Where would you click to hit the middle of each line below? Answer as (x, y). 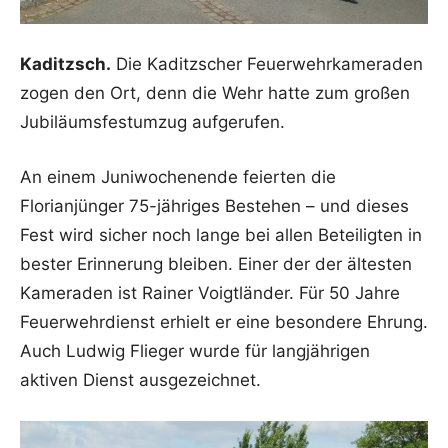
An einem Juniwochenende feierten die (178, 176)
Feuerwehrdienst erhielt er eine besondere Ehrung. (224, 321)
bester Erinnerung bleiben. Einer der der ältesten (216, 263)
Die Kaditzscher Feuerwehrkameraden (267, 63)
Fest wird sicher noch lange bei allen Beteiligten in (221, 234)
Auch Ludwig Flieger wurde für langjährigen (195, 350)
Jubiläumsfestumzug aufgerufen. (152, 121)
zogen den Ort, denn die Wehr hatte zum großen (215, 92)
